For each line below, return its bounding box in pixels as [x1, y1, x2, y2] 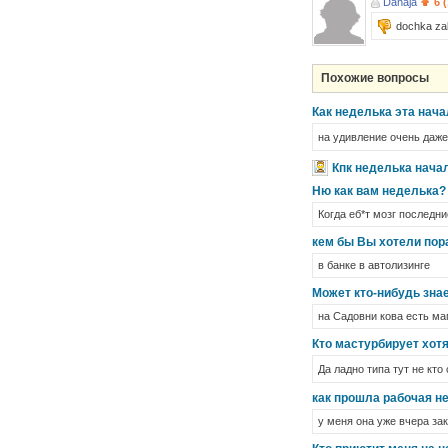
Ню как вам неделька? [312, 184, 446, 198]
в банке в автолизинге [318, 259, 430, 271]
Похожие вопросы [321, 71, 429, 85]
